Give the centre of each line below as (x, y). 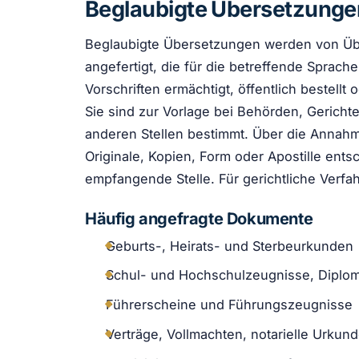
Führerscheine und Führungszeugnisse (229, 305)
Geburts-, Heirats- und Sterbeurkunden (229, 246)
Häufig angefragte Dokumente (199, 218)
